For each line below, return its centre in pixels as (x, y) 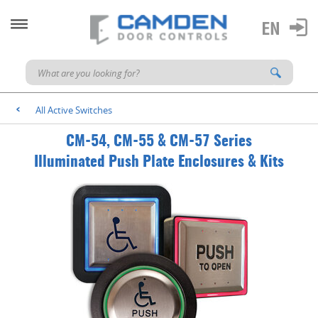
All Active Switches (74, 110)
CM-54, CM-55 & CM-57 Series (159, 142)
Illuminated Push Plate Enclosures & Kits (159, 162)
